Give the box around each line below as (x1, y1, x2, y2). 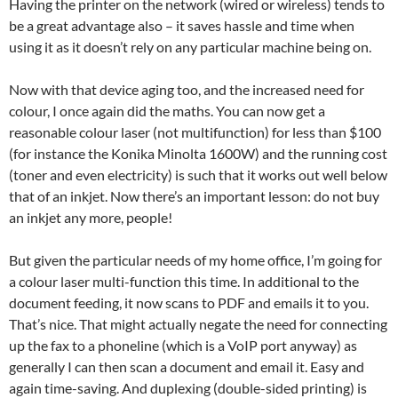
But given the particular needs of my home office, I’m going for (9, 251, 382, 268)
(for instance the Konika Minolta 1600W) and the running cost (9, 145, 387, 162)
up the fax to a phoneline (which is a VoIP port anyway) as (9, 337, 357, 354)
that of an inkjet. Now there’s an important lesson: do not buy (9, 187, 379, 204)
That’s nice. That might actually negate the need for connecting (9, 315, 387, 332)
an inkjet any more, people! (9, 209, 172, 226)
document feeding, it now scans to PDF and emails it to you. (9, 294, 369, 311)
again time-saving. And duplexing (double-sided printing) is (9, 379, 367, 396)
